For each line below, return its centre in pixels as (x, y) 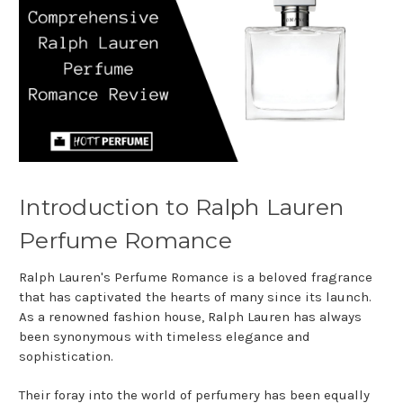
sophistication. (68, 357)
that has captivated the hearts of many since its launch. (195, 297)
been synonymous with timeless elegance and (165, 337)
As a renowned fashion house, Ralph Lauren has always (190, 317)
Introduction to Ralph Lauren (181, 207)
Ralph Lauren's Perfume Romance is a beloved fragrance (196, 278)
